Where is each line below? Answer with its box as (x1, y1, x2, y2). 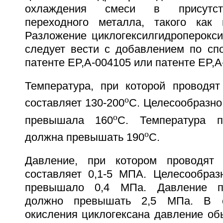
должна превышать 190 (24, 131, 144, 143)
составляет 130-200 (24, 97, 124, 110)
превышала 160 (24, 114, 113, 126)
